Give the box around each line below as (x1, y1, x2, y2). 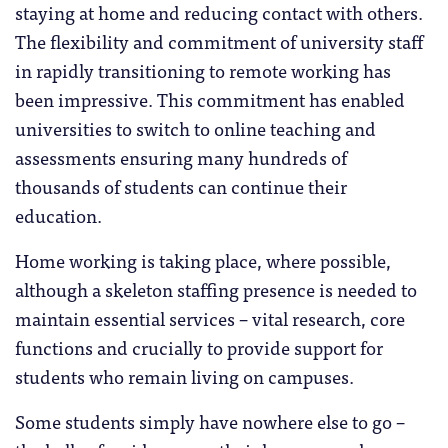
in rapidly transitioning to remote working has (15, 54, 391, 85)
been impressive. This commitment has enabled (15, 83, 405, 114)
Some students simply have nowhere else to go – (15, 405, 405, 436)
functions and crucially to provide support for (15, 331, 383, 362)
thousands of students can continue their (15, 170, 347, 201)
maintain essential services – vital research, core (15, 302, 405, 333)
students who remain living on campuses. (15, 360, 354, 391)
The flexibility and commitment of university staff (15, 25, 423, 56)
